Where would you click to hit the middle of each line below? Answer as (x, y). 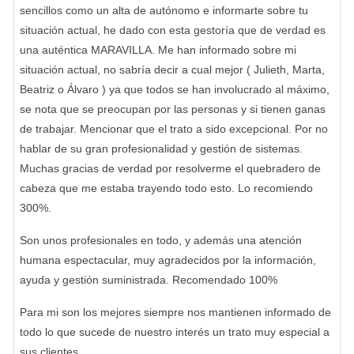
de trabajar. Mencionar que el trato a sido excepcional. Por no (174, 129)
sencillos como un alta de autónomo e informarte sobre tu (164, 10)
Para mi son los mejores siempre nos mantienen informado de (175, 312)
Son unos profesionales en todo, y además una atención (161, 240)
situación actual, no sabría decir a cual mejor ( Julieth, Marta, (172, 70)
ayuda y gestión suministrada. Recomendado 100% (149, 280)
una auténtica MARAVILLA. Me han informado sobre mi (158, 50)
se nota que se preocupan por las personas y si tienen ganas (173, 109)
